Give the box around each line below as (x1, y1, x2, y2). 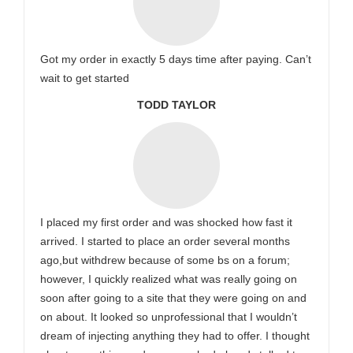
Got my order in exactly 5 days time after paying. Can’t (40, 53, 311, 65)
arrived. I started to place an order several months (40, 235, 290, 247)
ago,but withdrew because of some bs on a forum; (40, 254, 290, 266)
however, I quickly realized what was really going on (40, 273, 297, 285)
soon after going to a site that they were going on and (40, 292, 307, 304)
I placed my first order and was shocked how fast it (40, 216, 292, 229)
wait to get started (40, 72, 129, 84)
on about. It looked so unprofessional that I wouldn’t (40, 310, 297, 323)
